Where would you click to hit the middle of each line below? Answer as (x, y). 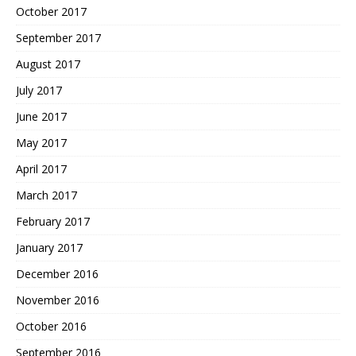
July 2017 (39, 90)
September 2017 (58, 37)
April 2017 (41, 168)
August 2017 (48, 64)
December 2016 (57, 273)
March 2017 (46, 195)
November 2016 (58, 300)
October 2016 (51, 326)
